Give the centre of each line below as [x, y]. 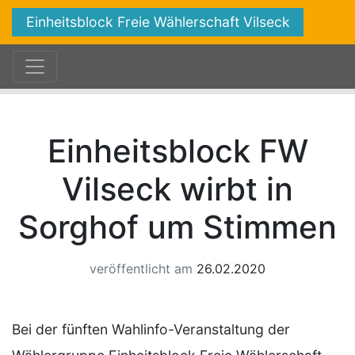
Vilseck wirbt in [177, 189]
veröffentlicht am [141, 269]
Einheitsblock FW [177, 151]
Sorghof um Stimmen [177, 227]
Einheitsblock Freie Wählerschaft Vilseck [158, 22]
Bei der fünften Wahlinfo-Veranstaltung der [151, 329]
